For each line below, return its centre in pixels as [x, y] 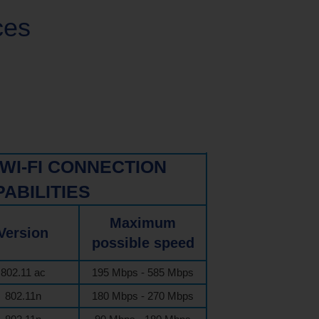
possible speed [143, 243]
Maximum [143, 223]
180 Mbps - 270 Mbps [143, 296]
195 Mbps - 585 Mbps [143, 272]
